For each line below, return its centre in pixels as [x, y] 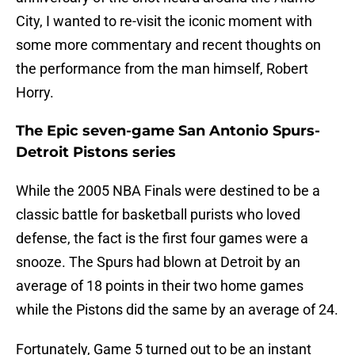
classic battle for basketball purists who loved [158, 215]
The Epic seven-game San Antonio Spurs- [168, 131]
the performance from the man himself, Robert [162, 69]
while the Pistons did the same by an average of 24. [177, 310]
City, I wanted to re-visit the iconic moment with [164, 21]
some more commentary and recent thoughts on [168, 45]
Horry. [35, 93]
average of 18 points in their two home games [160, 286]
